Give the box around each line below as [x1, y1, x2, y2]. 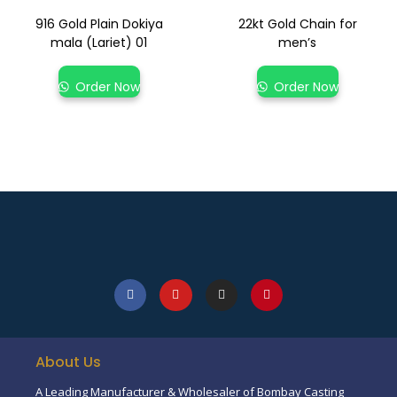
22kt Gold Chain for [237, 15, 357, 34]
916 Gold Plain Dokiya [35, 15, 163, 34]
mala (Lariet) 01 [51, 34, 148, 52]
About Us [35, 352, 101, 373]
